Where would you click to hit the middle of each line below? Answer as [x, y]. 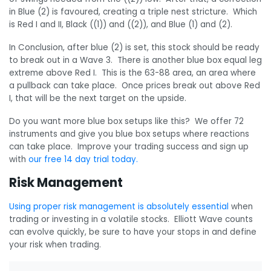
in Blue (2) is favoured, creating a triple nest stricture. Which [133, 12]
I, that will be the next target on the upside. [98, 98]
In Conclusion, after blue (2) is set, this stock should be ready [134, 47]
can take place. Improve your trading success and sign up [129, 146]
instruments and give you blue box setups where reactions [129, 134]
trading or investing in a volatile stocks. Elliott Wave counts [131, 220]
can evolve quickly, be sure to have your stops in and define [133, 232]
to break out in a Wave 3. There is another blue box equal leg [135, 60]
